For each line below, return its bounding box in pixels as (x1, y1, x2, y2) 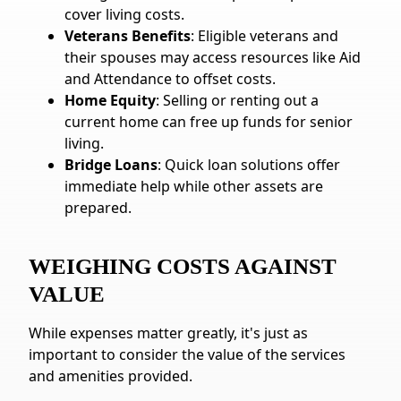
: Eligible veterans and (191, 26, 338, 46)
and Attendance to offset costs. (64, 69, 276, 89)
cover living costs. (64, 4, 184, 24)
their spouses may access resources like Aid (64, 47, 361, 67)
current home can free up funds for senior (64, 112, 353, 132)
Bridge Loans (64, 155, 158, 175)
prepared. (64, 198, 132, 218)
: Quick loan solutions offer (158, 155, 340, 175)
